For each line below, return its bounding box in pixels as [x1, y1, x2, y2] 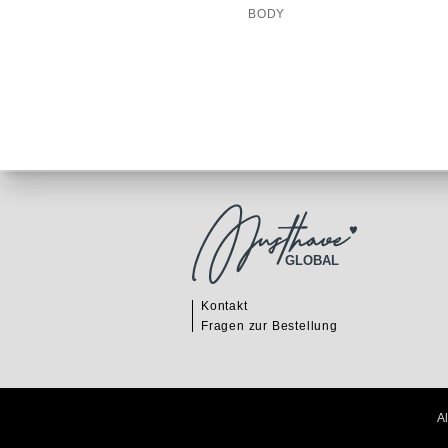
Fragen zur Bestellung [201, 319, 338, 333]
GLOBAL [284, 252, 340, 268]
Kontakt [201, 299, 248, 313]
